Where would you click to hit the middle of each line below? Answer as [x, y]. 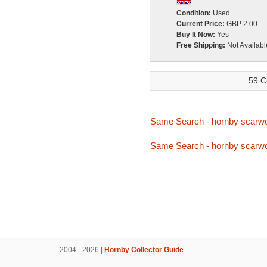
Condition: [193, 13]
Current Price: [200, 24]
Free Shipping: [201, 45]
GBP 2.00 [241, 24]
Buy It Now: [195, 35]
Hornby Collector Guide [144, 250]
